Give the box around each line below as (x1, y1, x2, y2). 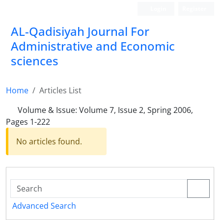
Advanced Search (12, 200, 76, 211)
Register (182, 4, 206, 13)
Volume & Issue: (18, 105, 79, 115)
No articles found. (16, 136, 82, 147)
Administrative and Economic (11, 38, 175, 54)
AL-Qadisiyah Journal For (11, 23, 149, 39)
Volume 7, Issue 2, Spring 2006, (79, 105, 193, 115)
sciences (11, 53, 58, 69)
